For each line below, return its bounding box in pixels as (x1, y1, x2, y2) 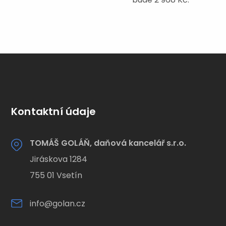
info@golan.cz (30, 198, 85, 209)
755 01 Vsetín (30, 169, 82, 181)
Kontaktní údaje (11, 104, 96, 119)
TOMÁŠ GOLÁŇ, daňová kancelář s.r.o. (30, 137, 186, 149)
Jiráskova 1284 (30, 153, 87, 165)
